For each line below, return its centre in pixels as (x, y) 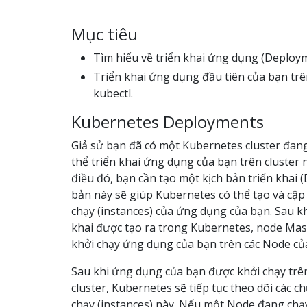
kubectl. (113, 93)
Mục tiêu (105, 34)
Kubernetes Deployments (168, 122)
